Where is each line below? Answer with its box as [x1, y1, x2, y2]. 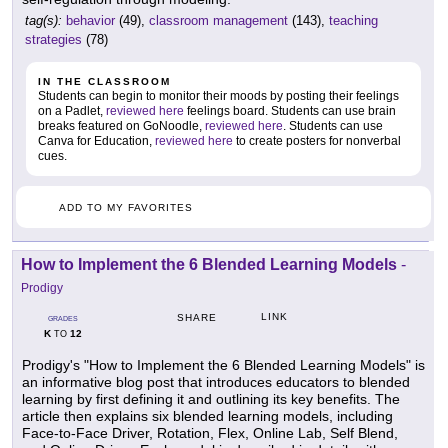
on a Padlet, [38, 104, 106, 119]
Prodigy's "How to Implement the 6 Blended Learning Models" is [22, 357, 425, 374]
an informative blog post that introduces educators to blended [22, 374, 410, 391]
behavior [66, 13, 115, 29]
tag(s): [25, 13, 62, 29]
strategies [25, 32, 82, 48]
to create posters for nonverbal [233, 134, 401, 149]
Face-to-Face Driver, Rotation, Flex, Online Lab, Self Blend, [22, 425, 398, 442]
